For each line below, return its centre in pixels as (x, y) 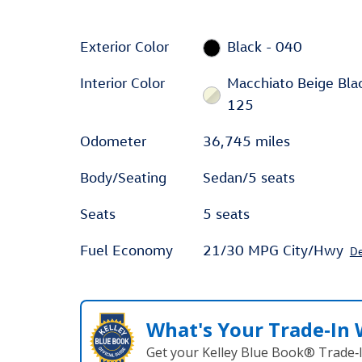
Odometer (113, 141)
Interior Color (122, 83)
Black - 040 (265, 46)
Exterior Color (124, 46)
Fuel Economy (126, 250)
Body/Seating (123, 177)
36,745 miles (246, 141)
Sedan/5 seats (248, 177)
